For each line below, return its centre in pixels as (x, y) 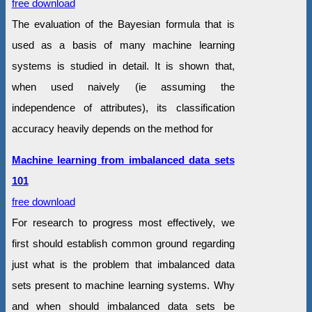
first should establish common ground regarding (123, 244)
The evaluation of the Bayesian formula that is (123, 24)
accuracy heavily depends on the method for (112, 129)
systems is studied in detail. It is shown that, (123, 66)
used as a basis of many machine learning (123, 45)
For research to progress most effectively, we (123, 223)
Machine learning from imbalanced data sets (123, 160)
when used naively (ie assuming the (123, 87)
